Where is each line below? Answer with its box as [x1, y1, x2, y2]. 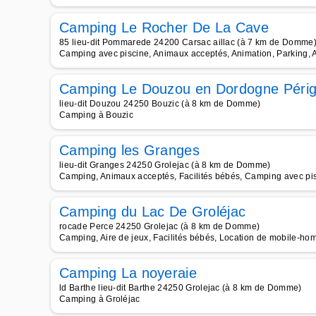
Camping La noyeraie [59, 265, 197, 281]
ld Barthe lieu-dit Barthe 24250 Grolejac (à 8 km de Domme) [59, 283, 302, 293]
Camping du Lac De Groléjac [59, 204, 246, 219]
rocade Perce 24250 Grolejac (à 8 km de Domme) [59, 221, 260, 231]
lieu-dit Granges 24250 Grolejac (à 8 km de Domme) [59, 160, 271, 170]
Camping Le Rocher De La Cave [59, 20, 269, 35]
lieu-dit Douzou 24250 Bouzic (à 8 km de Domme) [59, 99, 261, 109]
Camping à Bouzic [59, 110, 134, 120]
